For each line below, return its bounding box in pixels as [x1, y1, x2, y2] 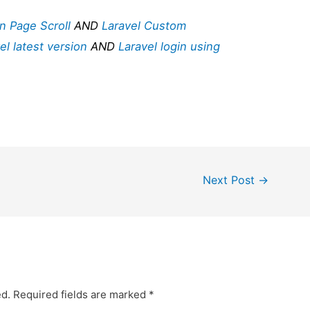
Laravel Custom [102, 18, 187, 33]
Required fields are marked [13, 287, 149, 301]
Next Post [203, 173, 259, 187]
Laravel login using [118, 39, 221, 53]
